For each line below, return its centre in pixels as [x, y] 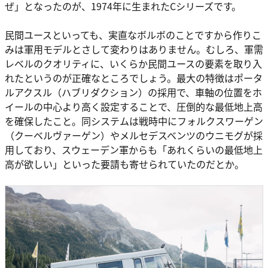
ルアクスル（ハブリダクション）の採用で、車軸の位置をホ [133, 92]
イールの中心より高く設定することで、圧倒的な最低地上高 [134, 107]
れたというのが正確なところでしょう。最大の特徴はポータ [134, 78]
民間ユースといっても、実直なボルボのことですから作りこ [133, 35]
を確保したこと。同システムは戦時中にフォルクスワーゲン [134, 121]
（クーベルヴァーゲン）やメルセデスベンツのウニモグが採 [134, 135]
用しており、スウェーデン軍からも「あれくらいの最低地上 [134, 150]
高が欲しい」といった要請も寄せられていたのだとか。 [124, 164]
